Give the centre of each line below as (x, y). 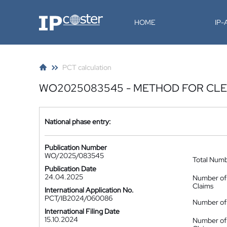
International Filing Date (82, 211)
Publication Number (76, 147)
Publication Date (70, 169)
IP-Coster (54, 18)
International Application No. (89, 190)
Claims (203, 186)
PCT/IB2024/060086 (79, 198)
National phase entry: (78, 121)
